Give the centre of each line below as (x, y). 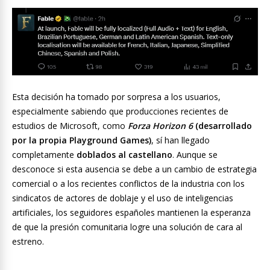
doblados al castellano (124, 155)
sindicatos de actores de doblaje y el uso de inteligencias (123, 198)
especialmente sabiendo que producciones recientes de (120, 111)
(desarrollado (222, 126)
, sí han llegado (181, 140)
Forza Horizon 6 (160, 126)
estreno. (28, 242)
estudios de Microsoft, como (70, 126)
